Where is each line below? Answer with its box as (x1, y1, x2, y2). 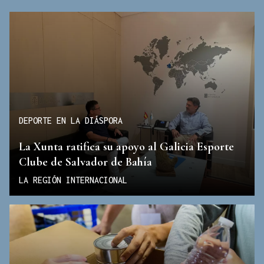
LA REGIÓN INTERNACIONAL (19, 174, 127, 185)
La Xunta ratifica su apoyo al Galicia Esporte (19, 139, 234, 154)
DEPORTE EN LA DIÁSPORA (19, 115, 123, 126)
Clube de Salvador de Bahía (19, 154, 152, 169)
